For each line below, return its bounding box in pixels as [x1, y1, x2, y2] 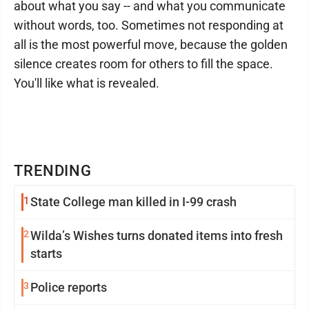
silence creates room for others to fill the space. [14, 57, 273, 71]
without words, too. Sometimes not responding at [14, 18, 283, 32]
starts [30, 246, 62, 261]
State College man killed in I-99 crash [30, 195, 237, 209]
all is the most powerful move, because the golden [14, 37, 288, 52]
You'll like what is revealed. [14, 76, 159, 90]
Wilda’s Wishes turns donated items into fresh [30, 228, 283, 243]
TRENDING [14, 162, 92, 179]
